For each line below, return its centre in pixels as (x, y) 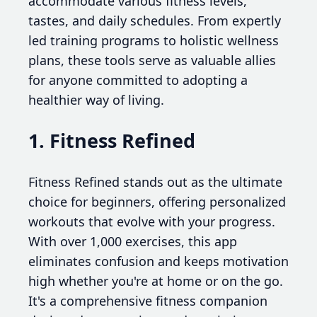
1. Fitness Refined (112, 141)
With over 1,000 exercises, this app (133, 241)
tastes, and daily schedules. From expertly (155, 21)
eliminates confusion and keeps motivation (158, 261)
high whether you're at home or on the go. (156, 281)
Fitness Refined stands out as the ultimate (155, 181)
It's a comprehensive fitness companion (148, 300)
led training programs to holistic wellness (154, 41)
